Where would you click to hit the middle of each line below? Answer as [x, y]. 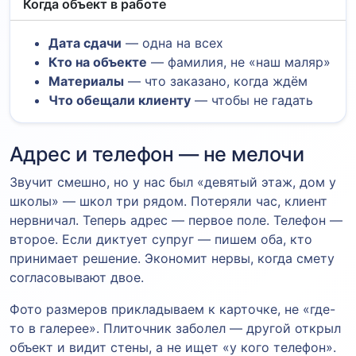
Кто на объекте [98, 62]
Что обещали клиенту [120, 100]
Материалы [86, 81]
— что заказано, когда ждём [216, 81]
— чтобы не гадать [252, 100]
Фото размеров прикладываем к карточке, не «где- [172, 309]
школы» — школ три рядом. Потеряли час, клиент [168, 201]
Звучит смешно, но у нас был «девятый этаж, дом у [173, 182]
